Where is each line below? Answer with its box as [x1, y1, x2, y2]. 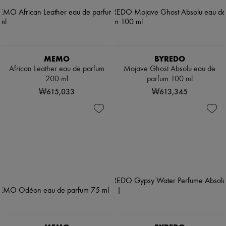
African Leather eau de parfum [9, 65, 104, 74]
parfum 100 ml [146, 75, 193, 84]
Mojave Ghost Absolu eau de [124, 65, 215, 74]
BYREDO [154, 54, 185, 64]
